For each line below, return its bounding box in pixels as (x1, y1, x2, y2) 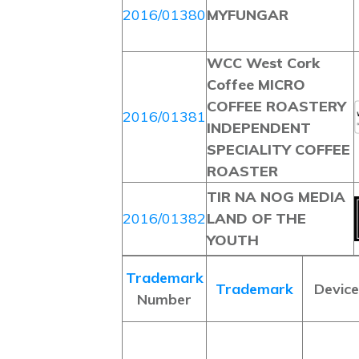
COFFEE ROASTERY (207, 97, 346, 115)
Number (137, 290, 192, 309)
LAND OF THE (207, 209, 306, 228)
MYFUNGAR (207, 6, 288, 24)
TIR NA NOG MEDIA (207, 188, 345, 206)
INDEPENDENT (207, 119, 311, 137)
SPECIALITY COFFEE (207, 140, 350, 159)
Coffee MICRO (207, 75, 305, 94)
